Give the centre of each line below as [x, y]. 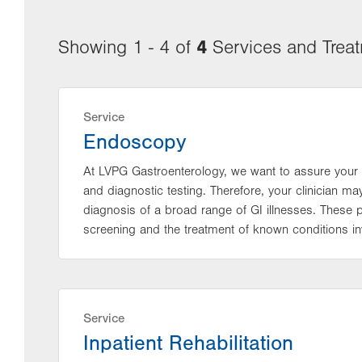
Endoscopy [135, 142]
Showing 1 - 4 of [127, 48]
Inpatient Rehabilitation [188, 343]
